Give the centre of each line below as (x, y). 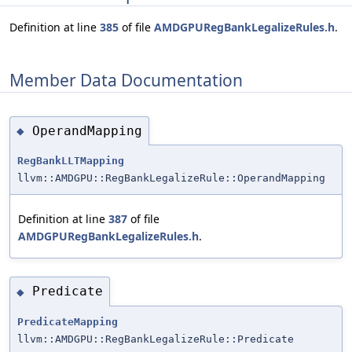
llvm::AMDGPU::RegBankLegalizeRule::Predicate (156, 339)
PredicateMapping (68, 321)
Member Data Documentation (126, 80)
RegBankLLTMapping (71, 161)
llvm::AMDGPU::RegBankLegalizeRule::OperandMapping (171, 178)
